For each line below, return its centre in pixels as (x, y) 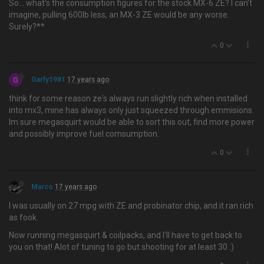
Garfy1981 (48, 80)
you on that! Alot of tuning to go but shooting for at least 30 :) (121, 247)
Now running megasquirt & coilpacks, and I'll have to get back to (126, 235)
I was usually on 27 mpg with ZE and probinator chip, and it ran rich (131, 206)
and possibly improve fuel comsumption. (84, 134)
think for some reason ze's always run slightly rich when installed (128, 98)
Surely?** (27, 27)
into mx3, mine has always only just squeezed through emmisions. (131, 110)
